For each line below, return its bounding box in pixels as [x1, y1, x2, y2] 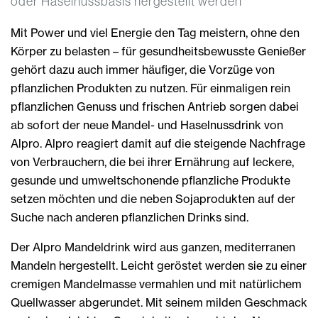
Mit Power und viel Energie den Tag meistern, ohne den [11, 25, 300, 40]
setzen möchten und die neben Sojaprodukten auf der [11, 191, 295, 206]
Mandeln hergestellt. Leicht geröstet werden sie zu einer [11, 258, 307, 273]
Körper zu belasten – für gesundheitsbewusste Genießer [11, 43, 306, 58]
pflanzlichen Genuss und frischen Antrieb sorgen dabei [11, 99, 299, 114]
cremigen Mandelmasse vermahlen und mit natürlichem [11, 276, 302, 291]
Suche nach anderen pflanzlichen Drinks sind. [11, 209, 248, 224]
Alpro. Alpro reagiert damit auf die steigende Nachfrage [11, 136, 305, 150]
